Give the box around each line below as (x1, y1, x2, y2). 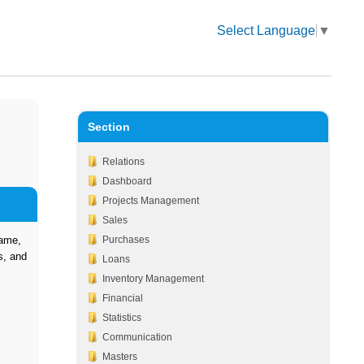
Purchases (102, 234, 149, 245)
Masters (102, 351, 137, 362)
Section (87, 120, 130, 133)
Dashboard (102, 175, 152, 187)
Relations (102, 156, 145, 167)
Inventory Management (102, 273, 204, 284)
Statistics (102, 312, 141, 323)
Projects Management (102, 195, 199, 206)
